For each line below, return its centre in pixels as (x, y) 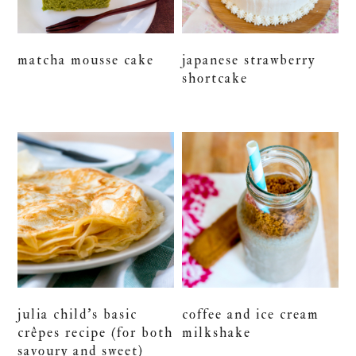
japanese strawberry (249, 60)
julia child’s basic (78, 315)
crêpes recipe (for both (96, 333)
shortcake (215, 78)
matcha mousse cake (86, 60)
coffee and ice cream (251, 315)
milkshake (217, 333)
